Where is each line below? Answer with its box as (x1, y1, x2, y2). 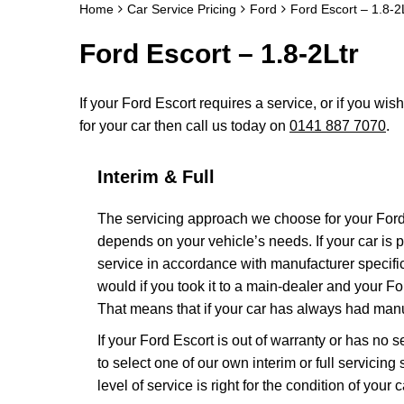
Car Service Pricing (127, 2, 236, 16)
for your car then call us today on (79, 118, 289, 133)
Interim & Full (97, 167, 215, 187)
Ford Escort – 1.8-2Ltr (79, 39, 359, 69)
